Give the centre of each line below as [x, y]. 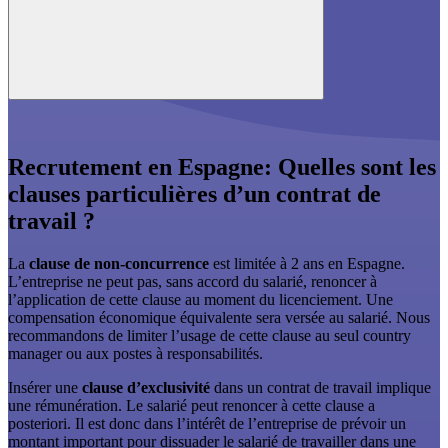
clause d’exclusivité [146, 388]
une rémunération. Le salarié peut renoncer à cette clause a [191, 406]
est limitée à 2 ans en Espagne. [307, 264]
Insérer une [45, 388]
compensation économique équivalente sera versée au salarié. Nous [219, 318]
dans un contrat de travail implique [320, 388]
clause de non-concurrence [117, 264]
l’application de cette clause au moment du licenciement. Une [200, 300]
